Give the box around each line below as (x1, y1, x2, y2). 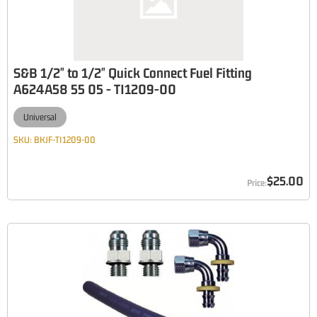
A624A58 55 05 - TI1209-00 (13, 81, 176, 97)
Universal (23, 112, 57, 122)
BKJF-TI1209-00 (34, 134, 96, 145)
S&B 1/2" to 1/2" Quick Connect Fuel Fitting (13, 64, 252, 81)
